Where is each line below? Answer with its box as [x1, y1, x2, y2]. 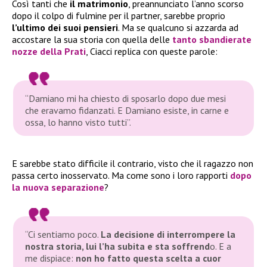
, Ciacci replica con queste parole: [86, 45, 218, 57]
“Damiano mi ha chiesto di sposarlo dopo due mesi [25, 92, 226, 104]
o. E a [210, 240, 232, 253]
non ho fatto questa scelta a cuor [76, 252, 222, 265]
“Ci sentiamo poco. [25, 228, 101, 241]
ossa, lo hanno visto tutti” [25, 116, 130, 128]
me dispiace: [25, 252, 76, 265]
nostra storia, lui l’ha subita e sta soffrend [25, 240, 210, 253]
